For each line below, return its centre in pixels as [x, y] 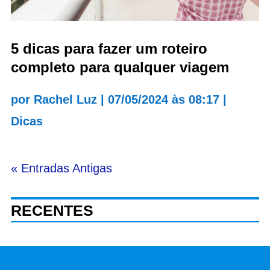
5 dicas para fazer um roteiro [109, 48]
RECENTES [52, 210]
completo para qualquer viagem [120, 67]
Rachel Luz [65, 99]
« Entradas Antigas [61, 168]
